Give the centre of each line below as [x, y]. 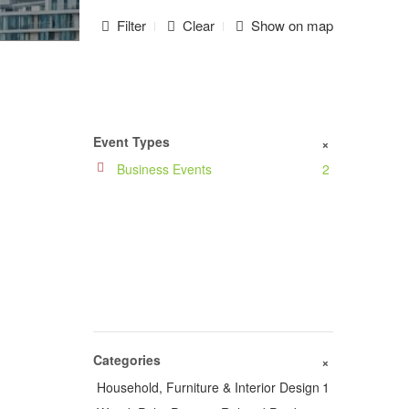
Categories [127, 360]
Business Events [164, 169]
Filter [131, 25]
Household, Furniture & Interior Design [208, 387]
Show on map [292, 25]
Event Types [131, 142]
